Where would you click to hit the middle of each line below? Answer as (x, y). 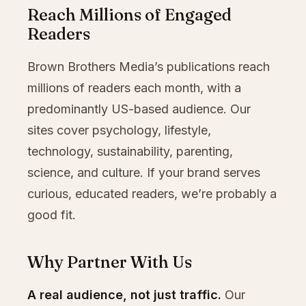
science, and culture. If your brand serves (144, 172)
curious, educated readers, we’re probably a (152, 193)
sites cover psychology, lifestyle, (119, 130)
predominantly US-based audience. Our (139, 109)
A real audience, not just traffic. (124, 294)
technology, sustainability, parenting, (130, 151)
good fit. (52, 214)
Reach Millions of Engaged (129, 14)
